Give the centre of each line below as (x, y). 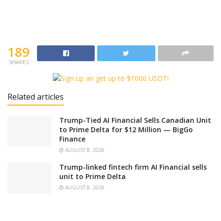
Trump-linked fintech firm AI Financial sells (133, 167)
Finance (72, 139)
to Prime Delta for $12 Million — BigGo (126, 130)
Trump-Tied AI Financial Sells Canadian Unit (135, 120)
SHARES (18, 62)
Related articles (36, 97)
